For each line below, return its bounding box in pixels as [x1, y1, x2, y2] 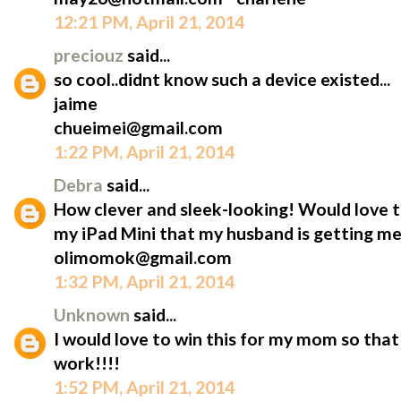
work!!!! [54, 352, 120, 373]
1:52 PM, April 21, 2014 [54, 376, 235, 397]
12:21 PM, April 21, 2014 [54, 11, 244, 32]
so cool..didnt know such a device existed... [54, 68, 390, 90]
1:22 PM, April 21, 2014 [54, 141, 235, 162]
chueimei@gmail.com [54, 116, 223, 138]
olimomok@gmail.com [54, 246, 232, 268]
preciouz [54, 44, 127, 65]
